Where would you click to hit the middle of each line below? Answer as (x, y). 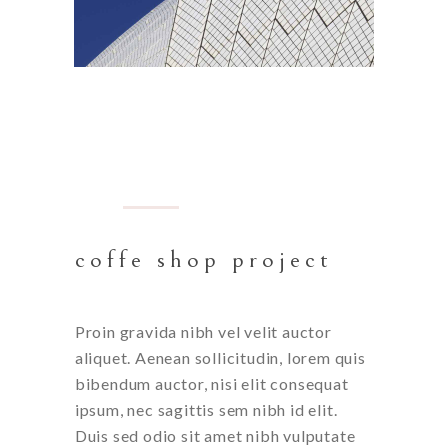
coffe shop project (203, 260)
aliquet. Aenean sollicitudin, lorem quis (220, 358)
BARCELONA (216, 158)
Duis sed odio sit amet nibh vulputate (215, 436)
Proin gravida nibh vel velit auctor (203, 332)
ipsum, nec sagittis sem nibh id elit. (206, 410)
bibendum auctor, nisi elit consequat (211, 384)
